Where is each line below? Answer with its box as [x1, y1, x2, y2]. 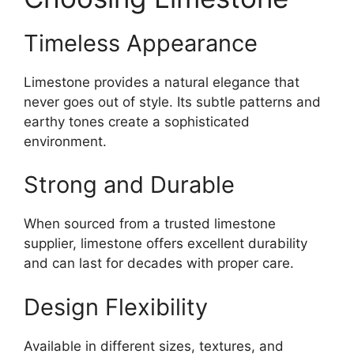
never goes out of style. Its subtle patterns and [24, 93, 321, 110]
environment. [24, 133, 107, 149]
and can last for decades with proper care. [24, 255, 294, 272]
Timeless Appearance [24, 28, 258, 57]
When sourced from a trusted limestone [24, 216, 276, 232]
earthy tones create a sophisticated [24, 113, 250, 130]
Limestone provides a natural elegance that [24, 73, 299, 90]
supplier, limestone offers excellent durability [24, 235, 307, 252]
